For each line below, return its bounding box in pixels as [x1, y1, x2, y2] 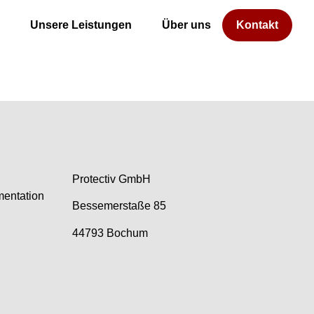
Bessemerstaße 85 [72, 200, 167, 212]
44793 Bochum [72, 226, 149, 239]
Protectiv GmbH [72, 173, 151, 185]
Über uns [161, 19, 211, 31]
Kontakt [235, 19, 278, 31]
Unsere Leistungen [29, 19, 132, 31]
